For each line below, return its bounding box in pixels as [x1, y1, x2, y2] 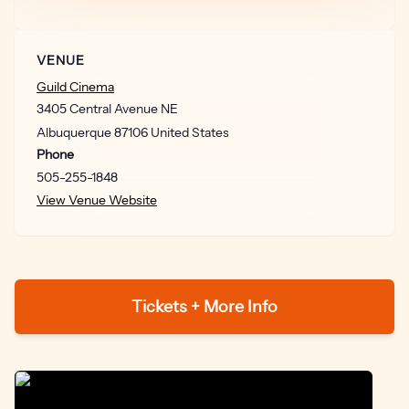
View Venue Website [37, 192, 157, 208]
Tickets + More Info [131, 297, 278, 317]
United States [151, 124, 229, 141]
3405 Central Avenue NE [37, 100, 178, 117]
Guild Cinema [37, 79, 114, 95]
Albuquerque [37, 124, 111, 141]
